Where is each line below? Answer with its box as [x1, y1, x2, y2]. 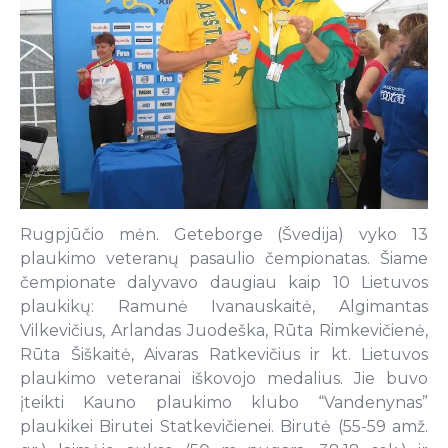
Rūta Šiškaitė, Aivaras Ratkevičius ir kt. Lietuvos [20, 345, 428, 365]
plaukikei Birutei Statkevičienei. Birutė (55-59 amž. [20, 417, 428, 437]
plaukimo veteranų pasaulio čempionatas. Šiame [20, 249, 428, 269]
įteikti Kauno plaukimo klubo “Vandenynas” [20, 393, 428, 413]
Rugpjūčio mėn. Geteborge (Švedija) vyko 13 [20, 225, 428, 245]
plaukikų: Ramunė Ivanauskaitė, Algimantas [20, 297, 428, 317]
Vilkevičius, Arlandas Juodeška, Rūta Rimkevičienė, [20, 321, 428, 341]
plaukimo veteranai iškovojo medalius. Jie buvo [20, 369, 428, 389]
